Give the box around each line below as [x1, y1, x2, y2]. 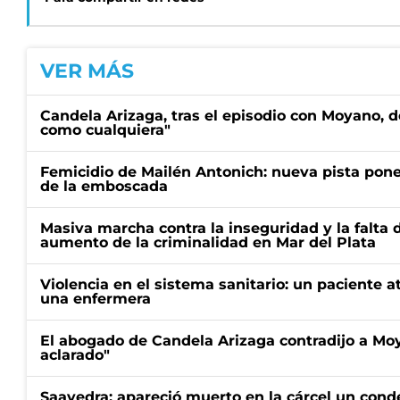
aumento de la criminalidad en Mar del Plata [40, 234, 376, 251]
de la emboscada [40, 178, 168, 195]
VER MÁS [40, 59, 134, 83]
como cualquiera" [40, 121, 171, 138]
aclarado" [40, 346, 110, 363]
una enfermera [40, 290, 151, 307]
